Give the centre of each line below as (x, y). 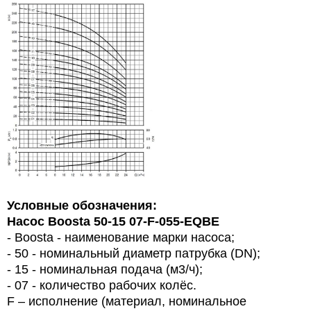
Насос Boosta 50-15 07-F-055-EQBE (113, 222)
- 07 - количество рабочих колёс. (102, 286)
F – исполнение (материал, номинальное (127, 302)
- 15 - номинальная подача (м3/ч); (105, 270)
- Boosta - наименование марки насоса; (121, 238)
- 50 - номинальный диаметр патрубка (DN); (134, 254)
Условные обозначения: (82, 206)
